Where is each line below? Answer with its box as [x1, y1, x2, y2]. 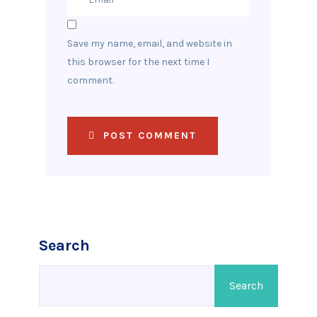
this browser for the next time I [67, 56, 209, 68]
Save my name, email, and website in [67, 38, 232, 50]
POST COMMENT [99, 129, 197, 142]
